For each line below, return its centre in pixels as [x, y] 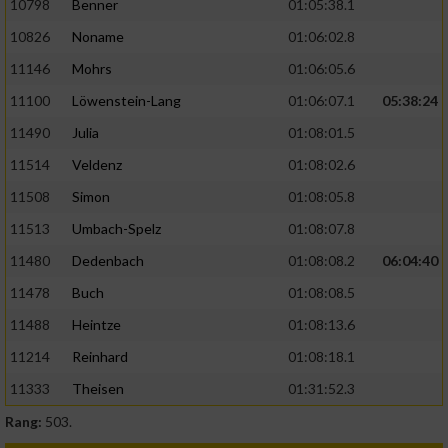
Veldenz [97, 165]
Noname [98, 37]
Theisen [98, 389]
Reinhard [100, 357]
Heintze [96, 325]
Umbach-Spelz [116, 229]
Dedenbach [108, 261]
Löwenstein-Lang [126, 101]
